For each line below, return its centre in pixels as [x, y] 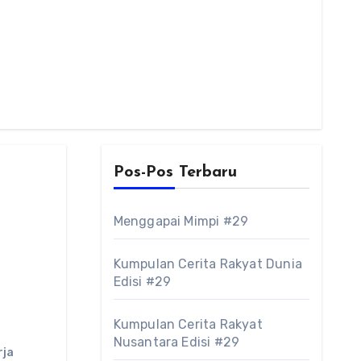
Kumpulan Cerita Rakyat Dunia [208, 264]
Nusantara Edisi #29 [176, 342]
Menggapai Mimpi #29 [181, 221]
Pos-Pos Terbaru [175, 172]
